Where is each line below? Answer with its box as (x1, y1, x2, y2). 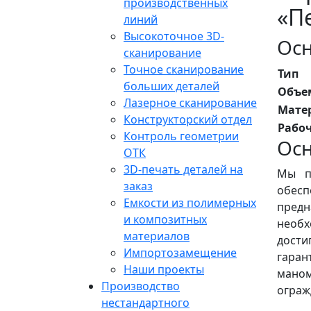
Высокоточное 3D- (124, 28, 224, 44)
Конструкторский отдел (124, 111, 252, 127)
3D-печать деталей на (124, 161, 243, 177)
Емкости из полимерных (124, 194, 256, 210)
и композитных (124, 211, 207, 227)
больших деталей (124, 78, 219, 94)
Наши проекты (124, 261, 204, 277)
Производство (101, 278, 180, 294)
